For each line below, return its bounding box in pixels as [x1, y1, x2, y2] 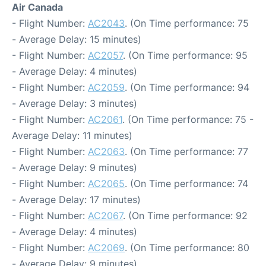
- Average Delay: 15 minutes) [12, 33, 141, 45]
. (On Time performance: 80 [125, 242, 249, 254]
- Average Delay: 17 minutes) [12, 194, 141, 205]
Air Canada [12, 1, 63, 13]
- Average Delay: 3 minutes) [12, 97, 137, 109]
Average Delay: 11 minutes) [12, 129, 132, 141]
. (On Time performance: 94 [125, 81, 249, 93]
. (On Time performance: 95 [123, 49, 248, 61]
